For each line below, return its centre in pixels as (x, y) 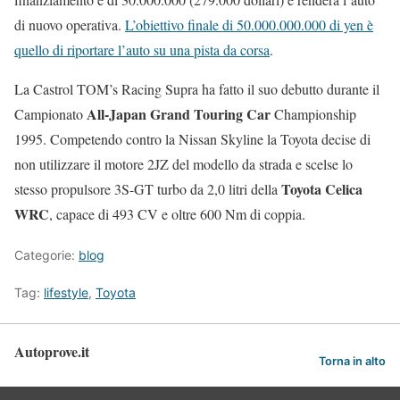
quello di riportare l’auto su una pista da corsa (142, 50)
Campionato (50, 114)
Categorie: (46, 255)
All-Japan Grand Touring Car (179, 114)
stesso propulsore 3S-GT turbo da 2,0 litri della (148, 189)
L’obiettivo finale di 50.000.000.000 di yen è (249, 25)
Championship (313, 114)
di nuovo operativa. (70, 25)
